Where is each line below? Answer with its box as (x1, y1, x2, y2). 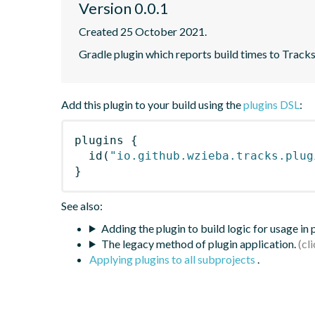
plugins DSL (243, 97, 300, 111)
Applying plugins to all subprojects (89, 252, 257, 266)
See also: (61, 198, 103, 212)
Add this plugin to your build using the (61, 97, 243, 111)
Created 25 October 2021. (79, 24, 207, 38)
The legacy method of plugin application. (101, 236, 296, 250)
